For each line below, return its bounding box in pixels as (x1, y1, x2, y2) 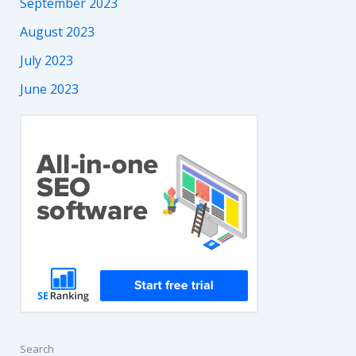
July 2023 (19, 51, 73, 69)
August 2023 (19, 22, 95, 41)
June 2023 (19, 79, 79, 98)
